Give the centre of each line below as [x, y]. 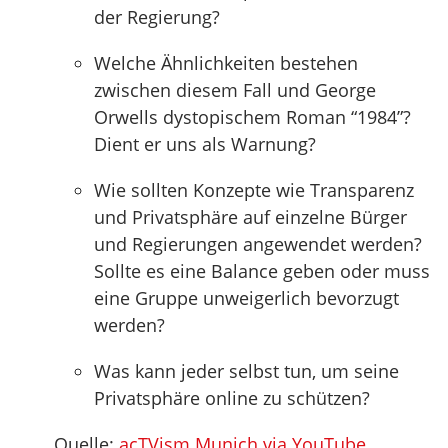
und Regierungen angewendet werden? [258, 244]
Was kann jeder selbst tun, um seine [246, 371]
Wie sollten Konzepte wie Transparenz [254, 190]
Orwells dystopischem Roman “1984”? [252, 117]
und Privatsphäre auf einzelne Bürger [250, 217]
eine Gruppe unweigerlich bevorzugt [246, 298]
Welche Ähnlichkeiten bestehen [226, 63]
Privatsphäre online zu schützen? [232, 398]
